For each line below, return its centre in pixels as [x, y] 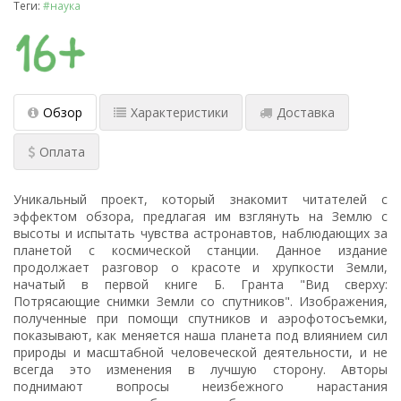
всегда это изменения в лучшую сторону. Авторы [200, 370]
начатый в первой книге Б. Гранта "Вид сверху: [200, 285]
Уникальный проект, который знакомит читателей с [200, 200]
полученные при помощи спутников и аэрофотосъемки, [200, 319]
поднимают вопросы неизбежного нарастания [200, 387]
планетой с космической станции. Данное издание [200, 251]
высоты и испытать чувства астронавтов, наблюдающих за [200, 234]
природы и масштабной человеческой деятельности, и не [200, 353]
